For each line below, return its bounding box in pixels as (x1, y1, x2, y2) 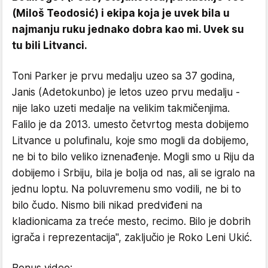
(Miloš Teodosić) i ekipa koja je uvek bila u (12, 7, 230, 19)
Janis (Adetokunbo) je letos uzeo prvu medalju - (12, 86, 240, 98)
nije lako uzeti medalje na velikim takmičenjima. (12, 102, 230, 114)
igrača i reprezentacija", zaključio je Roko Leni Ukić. (12, 231, 252, 243)
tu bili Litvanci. (12, 39, 87, 51)
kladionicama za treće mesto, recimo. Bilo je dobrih (12, 215, 251, 227)
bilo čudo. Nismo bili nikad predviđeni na (12, 199, 202, 211)
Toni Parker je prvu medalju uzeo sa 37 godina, (12, 69, 235, 82)
